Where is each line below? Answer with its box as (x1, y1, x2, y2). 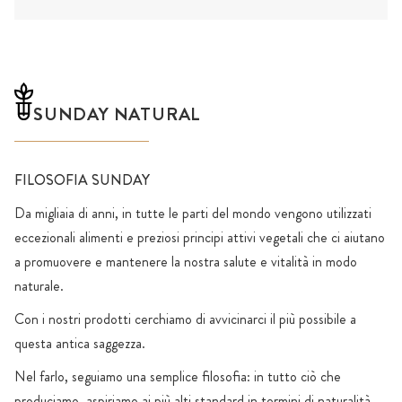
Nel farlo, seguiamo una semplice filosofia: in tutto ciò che (14, 366, 341, 388)
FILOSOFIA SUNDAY (14, 170, 150, 191)
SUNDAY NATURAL (33, 101, 202, 128)
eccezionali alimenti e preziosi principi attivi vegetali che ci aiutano (14, 227, 385, 249)
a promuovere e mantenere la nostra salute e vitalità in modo (14, 251, 357, 273)
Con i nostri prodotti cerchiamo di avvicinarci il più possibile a (14, 309, 356, 330)
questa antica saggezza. (14, 333, 145, 354)
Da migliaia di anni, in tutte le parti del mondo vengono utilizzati (14, 203, 371, 224)
